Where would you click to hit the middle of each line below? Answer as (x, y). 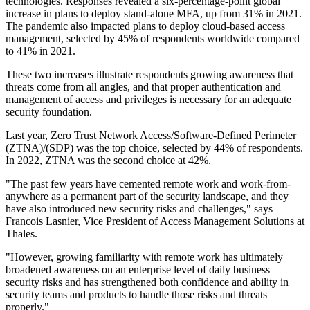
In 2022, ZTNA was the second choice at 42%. (108, 161)
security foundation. (49, 112)
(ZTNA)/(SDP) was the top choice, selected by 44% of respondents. (154, 148)
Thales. (23, 234)
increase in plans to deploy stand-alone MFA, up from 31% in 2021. (154, 14)
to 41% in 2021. (40, 51)
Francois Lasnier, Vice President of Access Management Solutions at (155, 221)
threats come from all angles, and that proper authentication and (143, 87)
